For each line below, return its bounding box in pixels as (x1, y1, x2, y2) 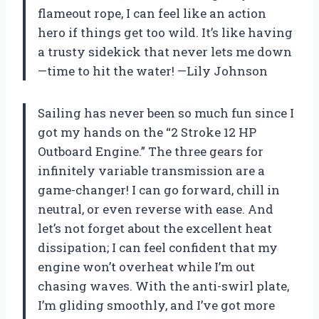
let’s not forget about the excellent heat (38, 220, 272, 237)
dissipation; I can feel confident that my (38, 239, 278, 256)
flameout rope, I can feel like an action (38, 5, 266, 22)
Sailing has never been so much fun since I (38, 105, 294, 122)
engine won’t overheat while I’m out (38, 258, 255, 276)
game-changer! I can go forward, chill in (38, 182, 280, 199)
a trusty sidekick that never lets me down (38, 43, 292, 61)
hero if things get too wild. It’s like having (38, 24, 293, 41)
